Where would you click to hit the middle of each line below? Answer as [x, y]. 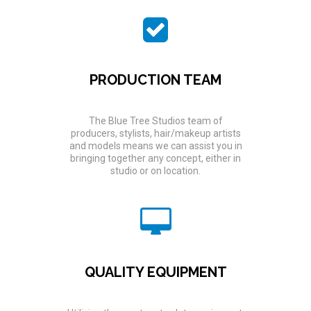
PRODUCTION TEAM [155, 79]
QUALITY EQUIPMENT [155, 272]
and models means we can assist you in [155, 145]
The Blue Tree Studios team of [155, 120]
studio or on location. [155, 170]
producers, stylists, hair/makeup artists [155, 133]
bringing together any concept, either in [155, 158]
